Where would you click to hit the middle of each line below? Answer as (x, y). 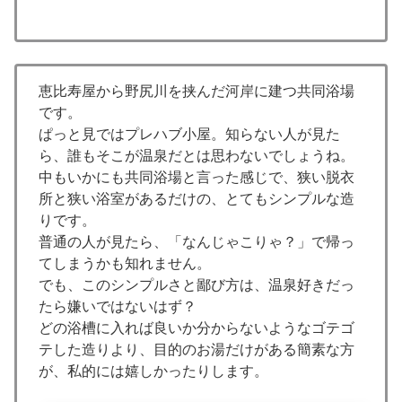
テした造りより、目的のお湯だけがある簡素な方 (197, 349)
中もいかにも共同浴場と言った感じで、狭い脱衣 (197, 177)
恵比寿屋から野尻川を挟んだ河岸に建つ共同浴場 (197, 91)
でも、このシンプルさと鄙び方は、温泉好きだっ (197, 284)
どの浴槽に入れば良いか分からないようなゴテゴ (197, 328)
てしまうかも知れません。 (125, 263)
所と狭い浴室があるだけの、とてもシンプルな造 (197, 198)
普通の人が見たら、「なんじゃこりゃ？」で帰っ (197, 241)
